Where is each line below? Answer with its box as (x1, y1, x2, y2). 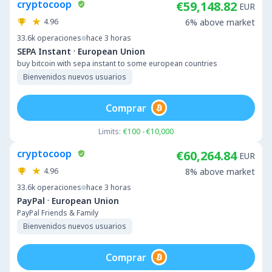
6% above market (185, 16, 255, 28)
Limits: (98, 126, 121, 137)
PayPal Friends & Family (17, 208, 98, 218)
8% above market (185, 166, 255, 177)
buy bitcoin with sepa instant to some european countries (17, 58, 217, 69)
